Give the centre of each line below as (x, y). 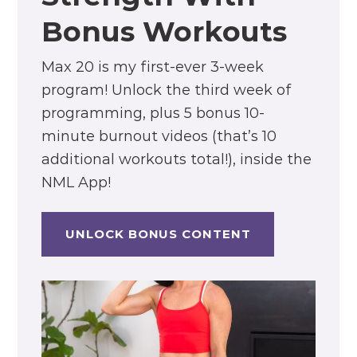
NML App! (76, 183)
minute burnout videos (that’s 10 (159, 137)
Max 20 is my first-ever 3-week (153, 67)
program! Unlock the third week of (167, 90)
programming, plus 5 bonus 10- (153, 114)
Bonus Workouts (165, 32)
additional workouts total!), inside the (177, 160)
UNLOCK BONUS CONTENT (158, 234)
